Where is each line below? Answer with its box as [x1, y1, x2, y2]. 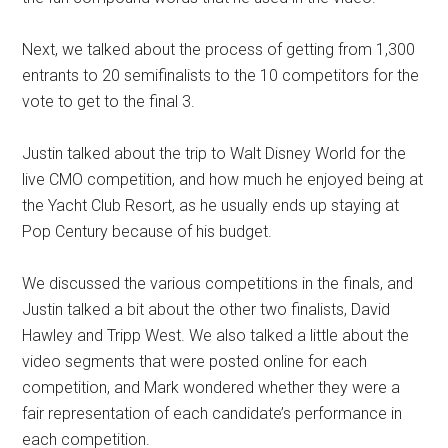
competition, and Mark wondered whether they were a [22, 378, 401, 397]
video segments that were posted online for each [22, 352, 368, 371]
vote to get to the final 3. [22, 92, 196, 111]
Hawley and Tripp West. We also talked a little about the [22, 326, 410, 345]
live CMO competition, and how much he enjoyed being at [22, 170, 424, 189]
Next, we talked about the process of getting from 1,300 [22, 40, 416, 59]
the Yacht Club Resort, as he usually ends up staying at [22, 196, 400, 215]
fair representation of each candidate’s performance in [22, 404, 403, 423]
